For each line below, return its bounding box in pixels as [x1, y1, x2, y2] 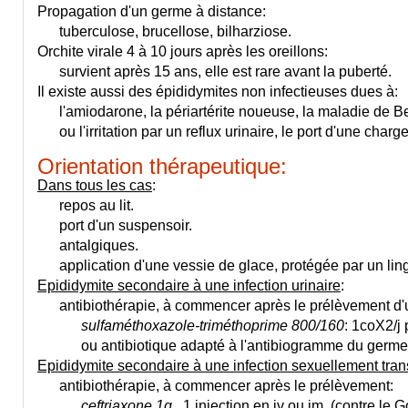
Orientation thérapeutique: [37, 154, 287, 178]
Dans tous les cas [37, 178, 152, 193]
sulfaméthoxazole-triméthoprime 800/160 [81, 318, 344, 333]
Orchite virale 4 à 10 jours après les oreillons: [37, 44, 328, 59]
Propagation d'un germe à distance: [37, 4, 266, 19]
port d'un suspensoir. [37, 218, 192, 233]
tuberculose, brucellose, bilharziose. [37, 24, 291, 39]
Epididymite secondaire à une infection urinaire [37, 278, 341, 293]
